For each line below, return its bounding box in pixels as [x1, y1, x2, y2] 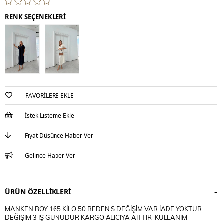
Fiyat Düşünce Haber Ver [25, 131, 93, 140]
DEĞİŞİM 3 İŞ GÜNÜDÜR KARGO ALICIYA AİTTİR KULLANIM [5, 212, 187, 221]
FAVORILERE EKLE [25, 91, 74, 100]
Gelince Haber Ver [25, 151, 75, 160]
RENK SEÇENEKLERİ [5, 12, 66, 22]
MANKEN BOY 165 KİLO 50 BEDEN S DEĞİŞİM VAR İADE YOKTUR [5, 204, 202, 213]
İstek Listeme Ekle [25, 111, 74, 120]
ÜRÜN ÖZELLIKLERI [5, 186, 71, 196]
